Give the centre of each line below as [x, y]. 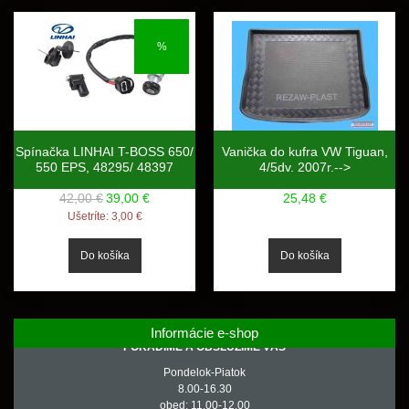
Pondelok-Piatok [204, 372]
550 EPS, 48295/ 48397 [105, 167]
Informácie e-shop [204, 333]
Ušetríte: [89, 216]
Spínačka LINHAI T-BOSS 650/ [105, 152]
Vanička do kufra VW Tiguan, [304, 152]
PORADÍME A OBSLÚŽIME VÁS [204, 347]
